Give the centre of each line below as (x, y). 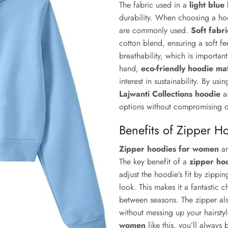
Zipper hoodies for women (169, 149)
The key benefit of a (154, 162)
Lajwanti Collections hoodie (170, 94)
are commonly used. (155, 31)
